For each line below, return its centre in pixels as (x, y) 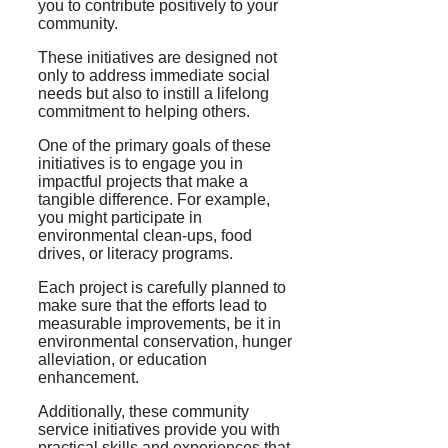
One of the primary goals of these (154, 145)
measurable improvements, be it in (159, 323)
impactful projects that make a (143, 181)
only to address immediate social (154, 75)
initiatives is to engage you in (140, 163)
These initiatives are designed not (157, 57)
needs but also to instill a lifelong (153, 93)
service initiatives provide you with (159, 429)
